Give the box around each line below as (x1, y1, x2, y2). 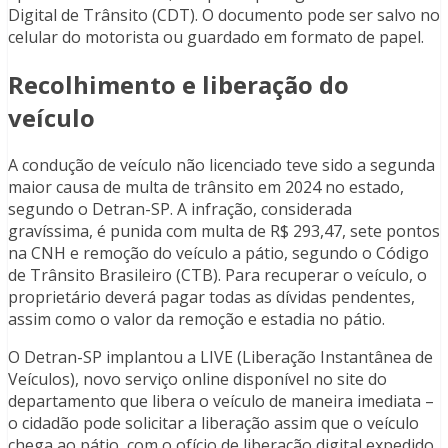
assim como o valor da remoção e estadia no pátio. (8, 307, 385, 330)
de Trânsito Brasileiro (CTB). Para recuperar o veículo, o (8, 263, 427, 286)
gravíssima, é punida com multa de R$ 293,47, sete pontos (8, 219, 440, 242)
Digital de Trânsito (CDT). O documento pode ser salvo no (8, 4, 440, 27)
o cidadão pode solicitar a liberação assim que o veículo (8, 411, 419, 434)
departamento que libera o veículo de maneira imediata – (8, 389, 434, 412)
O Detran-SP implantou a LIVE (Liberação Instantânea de (8, 345, 433, 368)
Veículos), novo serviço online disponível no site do (8, 367, 387, 390)
